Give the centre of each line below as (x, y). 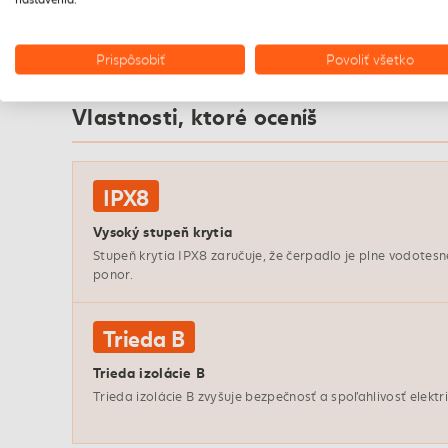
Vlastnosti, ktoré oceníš (195, 115)
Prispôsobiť (130, 59)
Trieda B (144, 337)
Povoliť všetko (370, 59)
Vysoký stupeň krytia (163, 231)
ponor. (113, 274)
